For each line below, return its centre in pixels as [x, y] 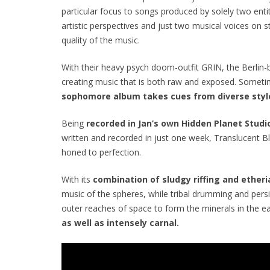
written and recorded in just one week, [138, 137]
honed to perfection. [101, 152]
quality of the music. [101, 40]
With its [77, 179]
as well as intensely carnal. [120, 222]
